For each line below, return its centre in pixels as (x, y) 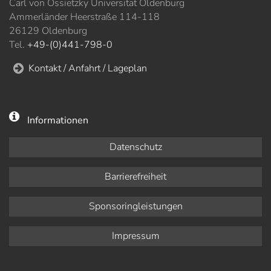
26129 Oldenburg (48, 31)
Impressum (135, 236)
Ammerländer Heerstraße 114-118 (84, 17)
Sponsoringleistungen (135, 207)
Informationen (58, 121)
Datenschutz (135, 147)
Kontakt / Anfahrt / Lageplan (88, 69)
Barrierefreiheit (135, 177)
